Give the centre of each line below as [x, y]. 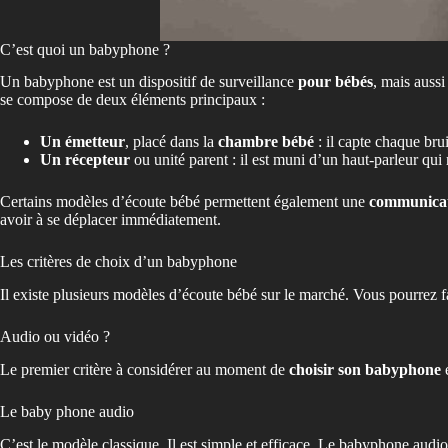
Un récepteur [85, 160]
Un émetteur [82, 142]
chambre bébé [266, 142]
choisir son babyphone [365, 369]
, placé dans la [171, 142]
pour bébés [335, 82]
